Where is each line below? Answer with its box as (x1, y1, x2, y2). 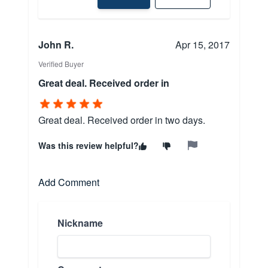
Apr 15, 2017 (175, 38, 230, 52)
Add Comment (38, 175, 99, 190)
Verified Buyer (38, 59, 84, 69)
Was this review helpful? (38, 139, 139, 152)
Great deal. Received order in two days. (38, 113, 205, 127)
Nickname (57, 216, 103, 230)
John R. (38, 38, 74, 52)
